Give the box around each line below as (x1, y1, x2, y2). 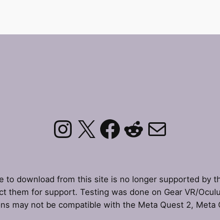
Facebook (98, 113, 208, 143)
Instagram (51, 113, 162, 143)
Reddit (121, 113, 193, 143)
